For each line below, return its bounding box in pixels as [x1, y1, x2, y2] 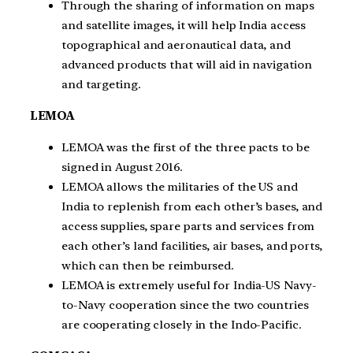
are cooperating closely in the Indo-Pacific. [61, 317, 302, 332]
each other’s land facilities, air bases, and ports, [61, 238, 322, 253]
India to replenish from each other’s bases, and [61, 199, 323, 214]
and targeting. [61, 77, 141, 92]
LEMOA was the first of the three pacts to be [61, 139, 310, 154]
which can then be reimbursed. [61, 258, 235, 273]
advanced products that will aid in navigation [61, 58, 312, 72]
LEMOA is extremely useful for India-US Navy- [61, 277, 317, 292]
